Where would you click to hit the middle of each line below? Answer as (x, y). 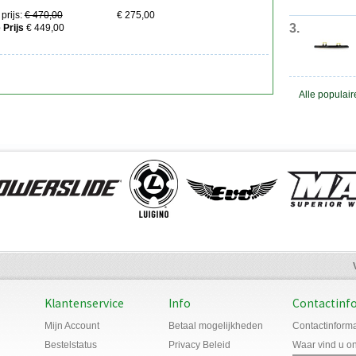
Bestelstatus (71, 344)
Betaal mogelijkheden (216, 325)
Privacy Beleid (199, 344)
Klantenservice (84, 303)
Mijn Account (72, 325)
